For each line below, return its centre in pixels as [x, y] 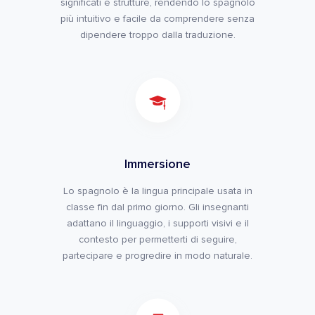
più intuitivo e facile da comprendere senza [157, 19]
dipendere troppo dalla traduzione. [157, 35]
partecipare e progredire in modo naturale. [157, 256]
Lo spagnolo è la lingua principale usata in [157, 191]
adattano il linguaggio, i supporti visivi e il [157, 224]
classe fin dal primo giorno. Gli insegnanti [157, 207]
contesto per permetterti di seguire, [157, 240]
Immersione [157, 164]
